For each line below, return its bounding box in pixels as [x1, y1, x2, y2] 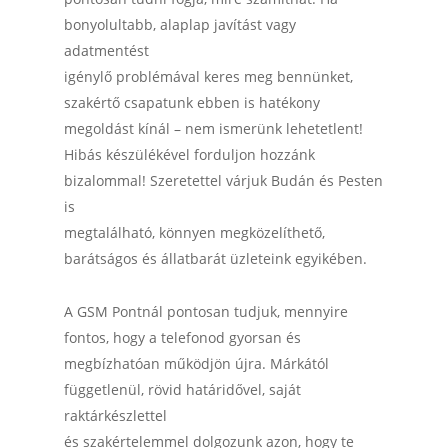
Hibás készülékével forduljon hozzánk [64, 145, 315, 164]
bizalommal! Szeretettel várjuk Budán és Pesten [64, 171, 383, 190]
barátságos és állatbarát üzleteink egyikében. [64, 249, 367, 268]
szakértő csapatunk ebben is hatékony [64, 93, 320, 112]
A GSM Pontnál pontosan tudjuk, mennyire [64, 302, 348, 321]
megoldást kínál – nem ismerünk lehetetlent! [64, 119, 363, 138]
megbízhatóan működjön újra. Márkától [64, 354, 329, 373]
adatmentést [64, 41, 149, 60]
